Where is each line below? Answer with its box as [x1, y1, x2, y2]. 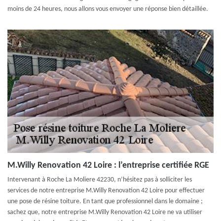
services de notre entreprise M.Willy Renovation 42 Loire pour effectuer [7, 187, 205, 194]
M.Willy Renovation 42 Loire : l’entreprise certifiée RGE [7, 161, 209, 170]
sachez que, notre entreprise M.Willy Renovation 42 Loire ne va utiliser [7, 209, 202, 216]
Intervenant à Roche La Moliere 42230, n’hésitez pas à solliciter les [7, 176, 192, 184]
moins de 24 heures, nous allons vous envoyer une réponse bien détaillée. [7, 5, 208, 13]
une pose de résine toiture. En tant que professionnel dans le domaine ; [7, 198, 203, 205]
